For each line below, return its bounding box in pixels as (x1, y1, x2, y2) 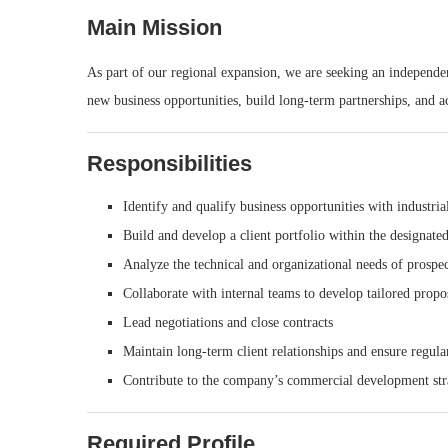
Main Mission (87, 15, 222, 40)
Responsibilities (87, 151, 252, 176)
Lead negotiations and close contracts (123, 315, 333, 330)
